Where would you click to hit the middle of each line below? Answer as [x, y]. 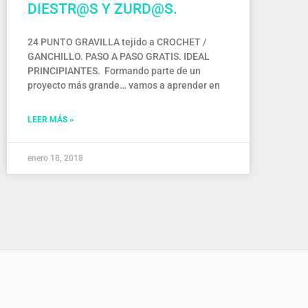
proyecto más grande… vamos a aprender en [124, 85]
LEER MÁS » [51, 120]
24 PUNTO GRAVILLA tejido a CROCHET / [117, 42]
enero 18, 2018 [55, 158]
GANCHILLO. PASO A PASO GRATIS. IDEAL [119, 56]
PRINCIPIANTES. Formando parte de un [114, 71]
